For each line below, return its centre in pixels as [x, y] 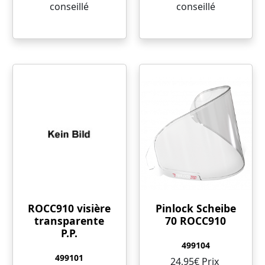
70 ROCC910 [196, 220]
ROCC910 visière [70, 208]
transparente [70, 220]
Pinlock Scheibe [195, 208]
